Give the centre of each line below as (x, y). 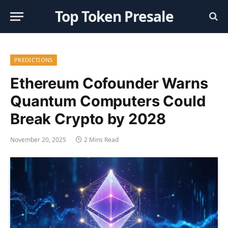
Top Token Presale (114, 16)
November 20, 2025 (38, 140)
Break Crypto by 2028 (88, 119)
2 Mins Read (101, 140)
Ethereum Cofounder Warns (109, 83)
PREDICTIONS (34, 60)
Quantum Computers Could (108, 101)
